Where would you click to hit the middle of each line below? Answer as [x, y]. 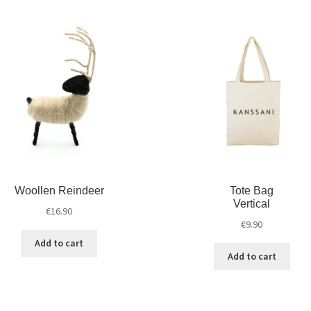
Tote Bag [252, 191]
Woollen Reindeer [59, 191]
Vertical [252, 204]
